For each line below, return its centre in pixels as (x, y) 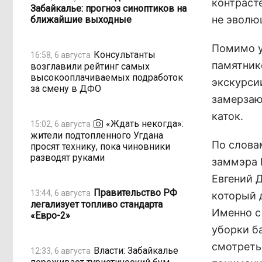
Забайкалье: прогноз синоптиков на (108, 8)
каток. (227, 116)
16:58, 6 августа (61, 55)
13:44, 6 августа (61, 193)
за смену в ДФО (66, 89)
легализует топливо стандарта (96, 204)
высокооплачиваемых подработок (107, 77)
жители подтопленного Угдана (97, 135)
